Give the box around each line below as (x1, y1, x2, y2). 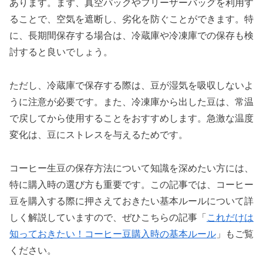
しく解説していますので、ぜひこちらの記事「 (9, 212, 207, 222)
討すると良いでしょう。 (9, 47, 113, 58)
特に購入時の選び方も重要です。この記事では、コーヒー (9, 179, 254, 190)
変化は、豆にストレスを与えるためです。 (9, 130, 188, 140)
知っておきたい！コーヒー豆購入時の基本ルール (9, 228, 216, 239)
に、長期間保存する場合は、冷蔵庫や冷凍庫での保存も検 (9, 31, 254, 41)
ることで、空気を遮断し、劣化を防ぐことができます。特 (9, 14, 254, 25)
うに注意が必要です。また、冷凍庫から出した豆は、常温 (9, 97, 254, 107)
